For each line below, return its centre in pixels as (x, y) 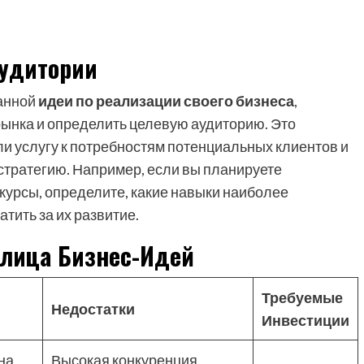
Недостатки (93, 309)
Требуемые (302, 297)
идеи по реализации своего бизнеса (166, 101)
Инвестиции (305, 320)
